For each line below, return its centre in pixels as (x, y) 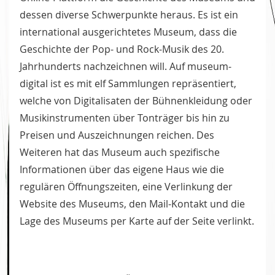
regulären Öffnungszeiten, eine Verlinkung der (126, 187)
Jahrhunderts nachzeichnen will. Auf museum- (126, 67)
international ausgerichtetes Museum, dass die (128, 32)
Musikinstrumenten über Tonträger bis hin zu (125, 118)
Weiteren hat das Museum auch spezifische (120, 153)
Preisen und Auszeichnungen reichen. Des (117, 135)
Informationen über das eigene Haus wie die (122, 170)
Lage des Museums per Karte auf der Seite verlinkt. (137, 221)
